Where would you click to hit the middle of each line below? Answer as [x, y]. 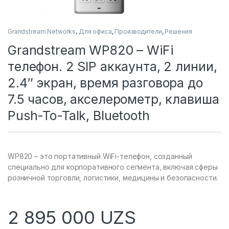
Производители [138, 31]
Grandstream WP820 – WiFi [90, 50]
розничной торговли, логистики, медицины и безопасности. [113, 177]
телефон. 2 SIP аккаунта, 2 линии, [112, 66]
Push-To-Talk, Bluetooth [79, 115]
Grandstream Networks [42, 31]
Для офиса [95, 31]
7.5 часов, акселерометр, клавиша [113, 99]
